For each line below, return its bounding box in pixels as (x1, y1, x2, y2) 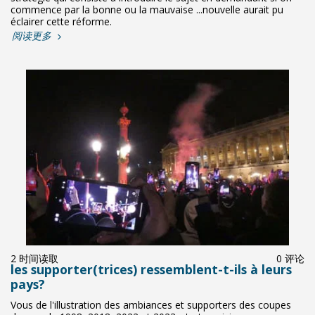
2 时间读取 (11, 252, 58, 265)
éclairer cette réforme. (11, 15, 112, 28)
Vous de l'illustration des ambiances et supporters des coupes (11, 298, 291, 311)
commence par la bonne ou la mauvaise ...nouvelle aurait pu (11, 3, 283, 16)
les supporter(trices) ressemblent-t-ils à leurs (11, 261, 292, 278)
